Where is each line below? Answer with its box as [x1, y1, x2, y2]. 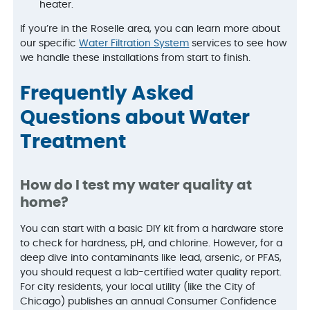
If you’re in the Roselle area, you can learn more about [20, 24, 281, 34]
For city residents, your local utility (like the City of [20, 282, 256, 292]
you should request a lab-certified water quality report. [20, 267, 282, 277]
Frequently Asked [20, 84, 194, 104]
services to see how [189, 38, 287, 48]
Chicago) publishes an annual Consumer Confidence [20, 296, 277, 307]
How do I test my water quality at [20, 178, 253, 192]
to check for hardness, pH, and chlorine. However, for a [20, 238, 283, 248]
